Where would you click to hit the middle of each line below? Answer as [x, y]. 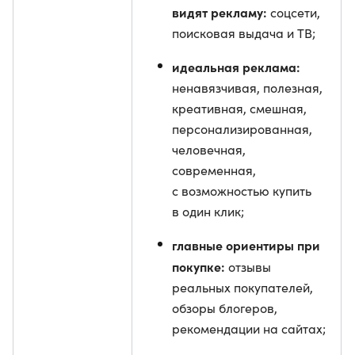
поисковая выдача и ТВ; [244, 33]
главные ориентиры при [246, 245]
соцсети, [295, 12]
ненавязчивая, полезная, [247, 88]
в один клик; [208, 211]
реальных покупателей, [242, 287]
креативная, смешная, [239, 108]
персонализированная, [242, 129]
